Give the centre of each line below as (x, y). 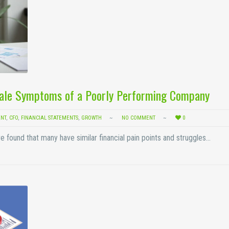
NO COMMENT (139, 118)
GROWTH (91, 118)
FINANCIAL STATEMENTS (50, 118)
